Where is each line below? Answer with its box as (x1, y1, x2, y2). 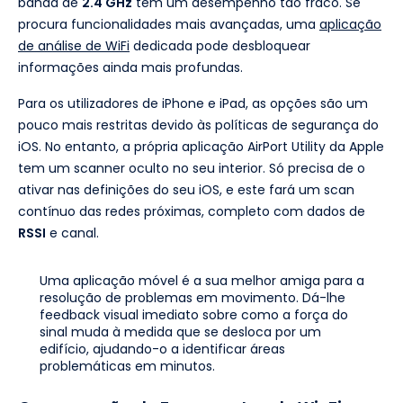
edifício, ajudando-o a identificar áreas (40, 339, 285, 358)
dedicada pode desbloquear (130, 36, 310, 55)
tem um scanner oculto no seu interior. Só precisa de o (18, 158, 365, 177)
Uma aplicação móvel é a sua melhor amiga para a (40, 271, 364, 290)
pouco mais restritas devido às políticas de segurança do (18, 115, 379, 134)
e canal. (46, 223, 99, 242)
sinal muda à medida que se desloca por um (40, 322, 321, 341)
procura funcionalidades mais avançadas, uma (18, 14, 319, 33)
